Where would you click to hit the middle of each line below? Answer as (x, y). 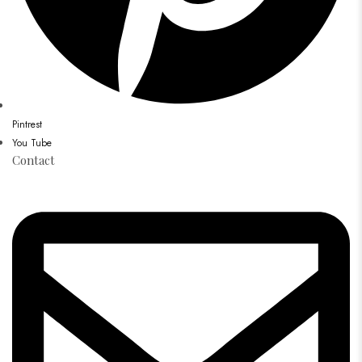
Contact (34, 160)
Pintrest (27, 124)
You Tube (32, 143)
